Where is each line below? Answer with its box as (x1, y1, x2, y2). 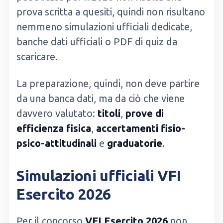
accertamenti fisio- (96, 122, 185, 134)
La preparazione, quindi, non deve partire (16, 78, 200, 89)
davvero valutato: (16, 108, 98, 119)
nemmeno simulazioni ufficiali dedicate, (16, 21, 192, 32)
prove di (125, 108, 164, 119)
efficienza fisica (16, 122, 91, 134)
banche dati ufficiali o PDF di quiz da (16, 36, 177, 47)
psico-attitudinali (16, 137, 97, 149)
